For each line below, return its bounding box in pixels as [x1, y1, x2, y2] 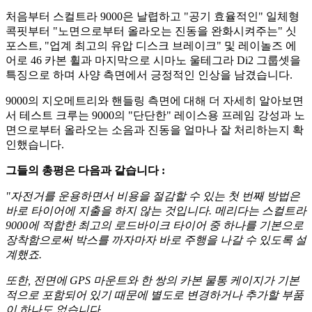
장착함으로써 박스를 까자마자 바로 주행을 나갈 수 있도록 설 [6, 234, 306, 247]
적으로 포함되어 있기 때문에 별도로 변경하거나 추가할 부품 [6, 289, 304, 302]
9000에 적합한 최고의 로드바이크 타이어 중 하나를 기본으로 [6, 219, 304, 232]
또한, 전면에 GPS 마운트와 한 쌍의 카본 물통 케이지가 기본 [6, 274, 299, 287]
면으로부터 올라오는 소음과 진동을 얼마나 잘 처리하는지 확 [6, 124, 304, 136]
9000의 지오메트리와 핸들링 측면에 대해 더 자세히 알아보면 [6, 95, 304, 107]
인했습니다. [6, 139, 67, 151]
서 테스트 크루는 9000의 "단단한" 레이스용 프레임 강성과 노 [6, 109, 305, 122]
